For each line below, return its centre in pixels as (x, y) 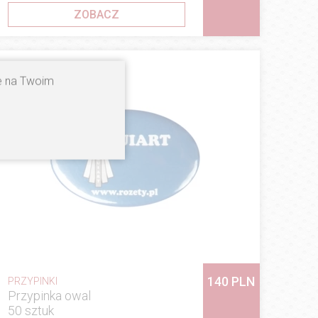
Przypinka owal (49, 295)
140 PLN (231, 281)
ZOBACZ (96, 14)
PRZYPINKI (32, 281)
